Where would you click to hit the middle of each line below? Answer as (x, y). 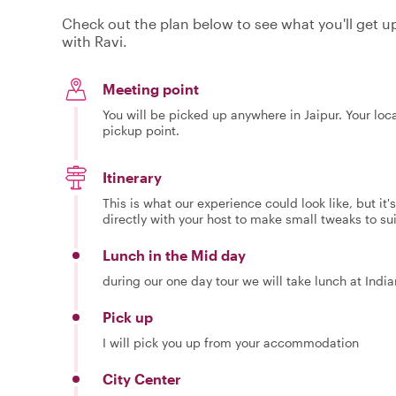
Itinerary (132, 177)
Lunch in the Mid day (174, 255)
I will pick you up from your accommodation (231, 342)
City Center (142, 378)
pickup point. (141, 130)
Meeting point (151, 88)
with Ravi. (95, 41)
